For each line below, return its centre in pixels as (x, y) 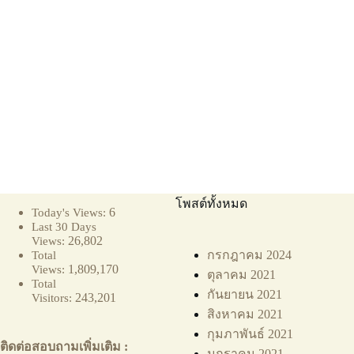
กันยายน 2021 (245, 294)
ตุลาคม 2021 (242, 275)
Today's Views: (70, 212)
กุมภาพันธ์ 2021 (250, 334)
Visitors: (53, 298)
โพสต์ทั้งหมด (212, 203)
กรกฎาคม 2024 (250, 255)
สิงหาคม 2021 (245, 314)
